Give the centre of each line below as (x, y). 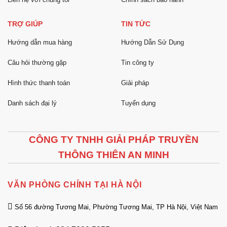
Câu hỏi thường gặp (37, 62)
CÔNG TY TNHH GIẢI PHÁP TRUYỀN (113, 140)
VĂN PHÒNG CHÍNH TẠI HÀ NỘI (75, 185)
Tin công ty (138, 62)
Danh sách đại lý (32, 103)
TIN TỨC (136, 24)
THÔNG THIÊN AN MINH (113, 155)
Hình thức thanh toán (39, 83)
